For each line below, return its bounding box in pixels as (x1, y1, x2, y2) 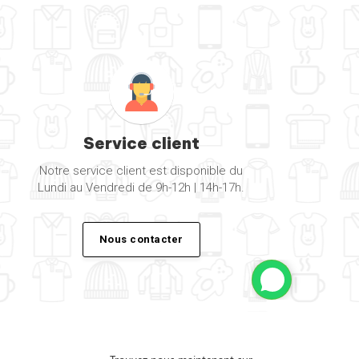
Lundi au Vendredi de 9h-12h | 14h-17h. (38, 180, 244, 196)
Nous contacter (99, 233, 184, 246)
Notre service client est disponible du (39, 163, 243, 179)
